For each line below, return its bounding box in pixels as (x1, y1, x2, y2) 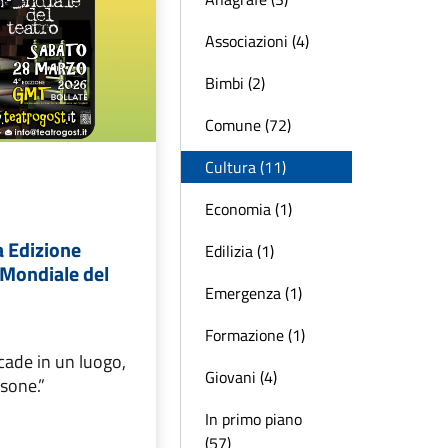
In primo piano (205, 407, 302, 431)
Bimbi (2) (205, 71, 265, 95)
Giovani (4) (205, 365, 277, 389)
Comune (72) (205, 113, 291, 137)
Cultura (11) (205, 155, 286, 179)
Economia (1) (205, 197, 292, 221)
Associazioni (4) (205, 29, 309, 53)
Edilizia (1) (205, 239, 274, 263)
